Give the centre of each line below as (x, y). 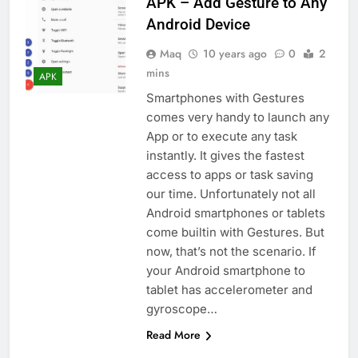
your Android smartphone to (225, 271)
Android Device (198, 25)
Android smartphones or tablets (235, 213)
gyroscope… (181, 309)
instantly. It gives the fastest (225, 156)
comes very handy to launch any (237, 117)
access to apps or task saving (229, 175)
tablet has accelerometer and (229, 290)
